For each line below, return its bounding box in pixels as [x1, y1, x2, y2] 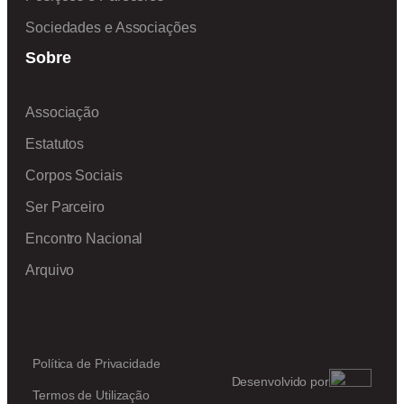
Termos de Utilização [32, 387, 150, 402]
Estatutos [25, 135, 85, 151]
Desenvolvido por [231, 373, 329, 389]
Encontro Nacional [25, 230, 143, 246]
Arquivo [25, 262, 75, 278]
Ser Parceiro [25, 198, 105, 215]
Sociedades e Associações [25, 19, 197, 35]
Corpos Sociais [25, 167, 123, 183]
